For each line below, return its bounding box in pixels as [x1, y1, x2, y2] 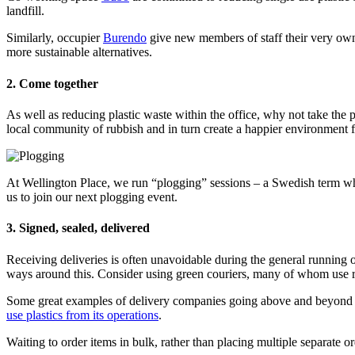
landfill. [6, 4, 44, 18]
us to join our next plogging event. [6, 190, 177, 204]
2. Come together [6, 76, 98, 90]
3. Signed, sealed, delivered [6, 221, 150, 235]
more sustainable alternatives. [6, 45, 152, 59]
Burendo [103, 31, 147, 45]
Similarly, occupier [6, 31, 103, 45]
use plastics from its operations [6, 307, 158, 322]
